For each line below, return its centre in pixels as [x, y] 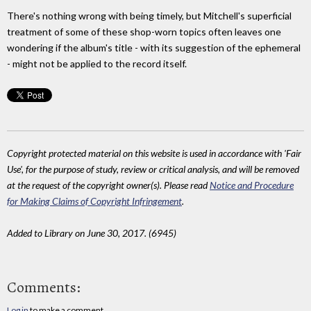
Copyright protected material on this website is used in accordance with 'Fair [154, 153]
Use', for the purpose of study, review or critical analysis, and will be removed [153, 169]
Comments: [44, 287]
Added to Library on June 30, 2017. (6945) [92, 233]
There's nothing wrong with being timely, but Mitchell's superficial [149, 16]
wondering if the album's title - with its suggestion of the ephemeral [154, 48]
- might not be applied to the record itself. [97, 64]
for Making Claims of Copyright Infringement [94, 201]
